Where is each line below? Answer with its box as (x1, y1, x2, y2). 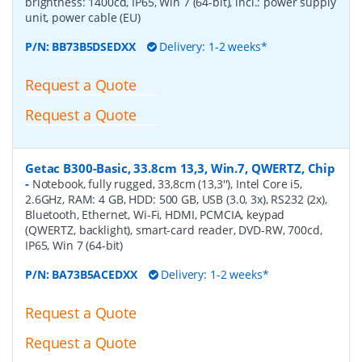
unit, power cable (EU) (25, 10, 141, 26)
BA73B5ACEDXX (52, 266, 137, 282)
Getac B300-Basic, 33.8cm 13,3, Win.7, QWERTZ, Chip (25, 159, 335, 176)
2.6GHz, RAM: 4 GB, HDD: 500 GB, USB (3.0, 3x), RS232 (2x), (25, 191, 327, 207)
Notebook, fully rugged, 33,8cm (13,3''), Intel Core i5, (32, 175, 303, 192)
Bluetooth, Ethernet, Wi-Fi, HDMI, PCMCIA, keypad (25, 206, 285, 222)
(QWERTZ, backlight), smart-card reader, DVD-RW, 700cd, (25, 221, 322, 238)
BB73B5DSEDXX (52, 39, 136, 55)
